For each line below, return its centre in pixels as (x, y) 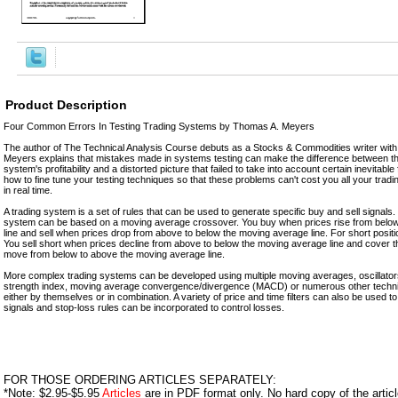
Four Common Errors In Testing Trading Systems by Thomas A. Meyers (159, 126)
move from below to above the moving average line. (114, 254)
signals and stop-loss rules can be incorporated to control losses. (144, 307)
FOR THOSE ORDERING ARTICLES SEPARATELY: (140, 379)
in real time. (28, 190)
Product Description (66, 104)
